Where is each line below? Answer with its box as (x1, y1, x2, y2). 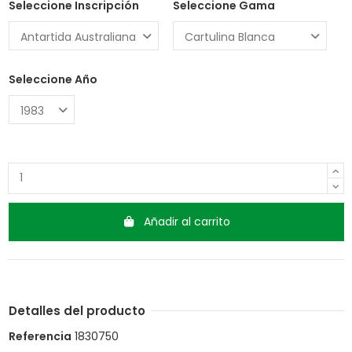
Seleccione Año (8, 71, 97, 88)
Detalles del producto (8, 302, 145, 320)
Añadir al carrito (144, 214, 231, 230)
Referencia (8, 328, 71, 345)
